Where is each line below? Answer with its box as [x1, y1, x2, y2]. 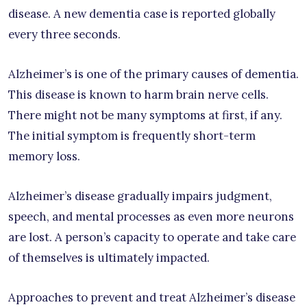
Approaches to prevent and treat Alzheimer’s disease [8, 290, 295, 305]
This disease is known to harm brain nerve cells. [8, 87, 269, 102]
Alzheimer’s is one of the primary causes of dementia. [8, 66, 299, 82]
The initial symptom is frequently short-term [8, 128, 256, 143]
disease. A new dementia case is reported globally [8, 6, 275, 21]
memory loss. [8, 149, 80, 164]
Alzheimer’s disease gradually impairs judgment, [8, 188, 272, 204]
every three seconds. [8, 27, 121, 42]
